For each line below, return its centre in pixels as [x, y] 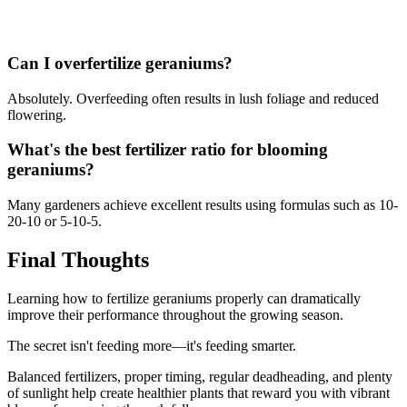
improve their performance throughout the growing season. [175, 314]
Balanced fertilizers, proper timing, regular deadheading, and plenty [200, 376]
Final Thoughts [78, 259]
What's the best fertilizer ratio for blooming [168, 150]
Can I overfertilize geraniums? [120, 63]
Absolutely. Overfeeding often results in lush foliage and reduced [193, 98]
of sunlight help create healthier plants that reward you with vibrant [199, 392]
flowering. [37, 114]
